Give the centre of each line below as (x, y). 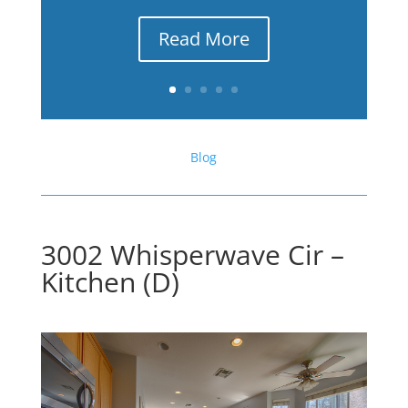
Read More (204, 39)
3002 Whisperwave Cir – (192, 255)
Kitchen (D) (110, 282)
